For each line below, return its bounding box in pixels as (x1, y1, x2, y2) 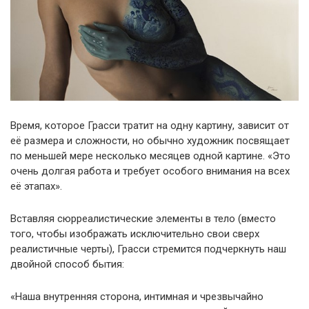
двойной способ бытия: (10, 258, 124, 271)
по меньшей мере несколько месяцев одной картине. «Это (10, 150, 290, 163)
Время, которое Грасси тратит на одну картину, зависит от (10, 119, 289, 132)
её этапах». (10, 180, 62, 193)
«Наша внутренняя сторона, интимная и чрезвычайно (10, 290, 263, 303)
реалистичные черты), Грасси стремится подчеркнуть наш (10, 243, 286, 256)
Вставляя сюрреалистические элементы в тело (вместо (10, 212, 276, 226)
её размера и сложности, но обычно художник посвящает (10, 134, 290, 148)
